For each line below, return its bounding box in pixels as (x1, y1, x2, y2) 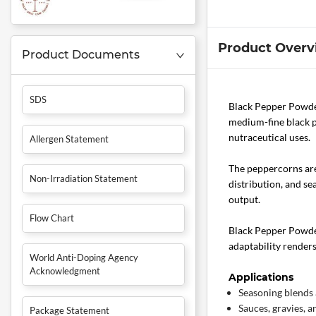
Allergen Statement (30, 133, 109, 145)
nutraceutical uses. (228, 131, 310, 144)
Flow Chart (30, 212, 74, 224)
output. (228, 193, 260, 206)
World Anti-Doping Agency (30, 252, 138, 264)
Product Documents (22, 48, 140, 62)
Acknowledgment (30, 265, 100, 277)
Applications (228, 271, 293, 284)
